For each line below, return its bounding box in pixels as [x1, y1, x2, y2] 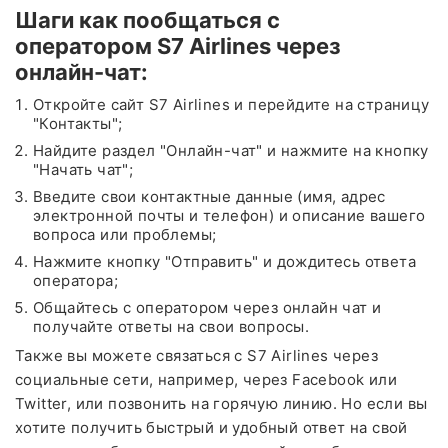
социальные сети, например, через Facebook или [15, 369, 397, 389]
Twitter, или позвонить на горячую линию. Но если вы [15, 393, 428, 413]
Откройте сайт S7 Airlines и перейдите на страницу [33, 94, 430, 114]
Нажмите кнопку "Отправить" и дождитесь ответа [33, 251, 416, 271]
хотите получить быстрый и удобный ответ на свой [15, 417, 408, 437]
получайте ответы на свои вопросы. [33, 316, 310, 336]
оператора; [33, 270, 119, 290]
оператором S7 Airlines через [15, 32, 341, 59]
